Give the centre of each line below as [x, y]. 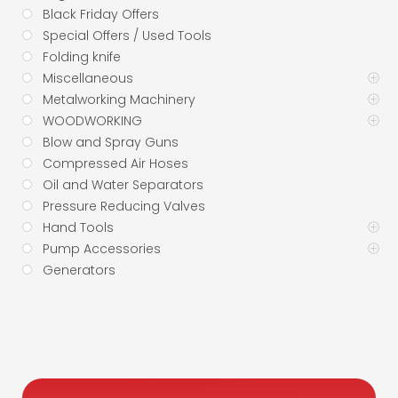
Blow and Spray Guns [111, 142]
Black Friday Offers [101, 14]
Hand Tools [78, 227]
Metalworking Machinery [119, 99]
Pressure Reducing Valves [124, 206]
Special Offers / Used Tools [127, 35]
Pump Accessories [102, 248]
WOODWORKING [92, 120]
